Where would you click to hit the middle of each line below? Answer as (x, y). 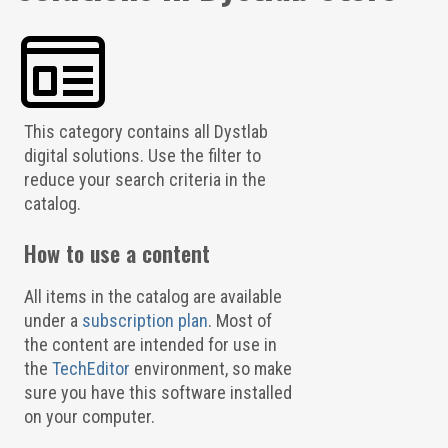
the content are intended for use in (150, 344)
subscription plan (144, 320)
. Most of (239, 320)
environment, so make (210, 368)
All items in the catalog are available (152, 296)
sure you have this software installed (157, 392)
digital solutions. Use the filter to (142, 155)
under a (52, 320)
